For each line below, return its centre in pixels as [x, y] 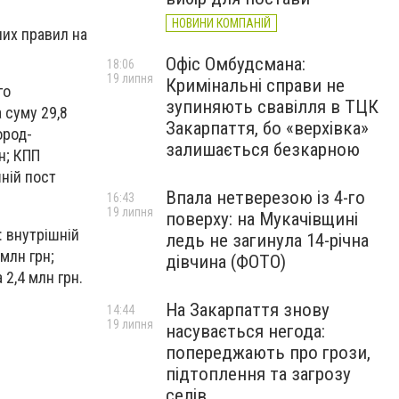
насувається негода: [245, 331]
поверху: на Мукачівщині [262, 219]
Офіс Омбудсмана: [236, 64]
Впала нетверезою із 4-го [265, 198]
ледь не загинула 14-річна [267, 240]
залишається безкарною [263, 150]
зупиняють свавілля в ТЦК [272, 107]
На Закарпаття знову [248, 310]
